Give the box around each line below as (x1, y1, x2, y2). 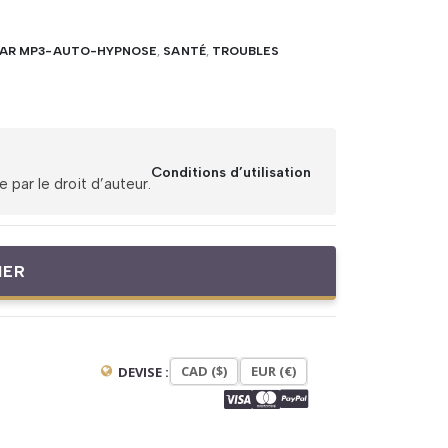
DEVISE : (117, 362, 169, 381)
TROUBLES (211, 44, 280, 58)
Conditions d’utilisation (151, 162, 311, 181)
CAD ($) (180, 362, 227, 380)
